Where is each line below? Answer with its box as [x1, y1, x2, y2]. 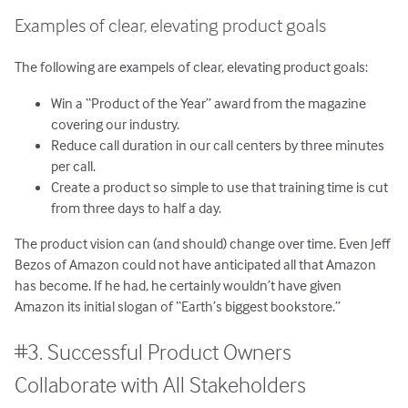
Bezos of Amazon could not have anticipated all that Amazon [15, 254, 377, 273]
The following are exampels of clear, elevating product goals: [15, 57, 369, 76]
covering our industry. [51, 114, 180, 133]
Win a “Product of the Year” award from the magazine [51, 93, 367, 112]
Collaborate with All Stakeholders [15, 371, 307, 399]
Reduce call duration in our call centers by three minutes [51, 135, 385, 154]
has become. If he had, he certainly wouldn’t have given [15, 275, 342, 294]
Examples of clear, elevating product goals [15, 12, 327, 36]
